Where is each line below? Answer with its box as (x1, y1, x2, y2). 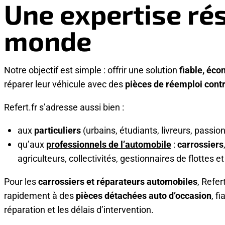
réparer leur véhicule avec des (4, 77, 125, 90)
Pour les (4, 175, 38, 187)
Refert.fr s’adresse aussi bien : (4, 100, 124, 113)
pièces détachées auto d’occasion (76, 189, 211, 201)
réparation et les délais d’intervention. (4, 203, 154, 215)
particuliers (34, 124, 81, 136)
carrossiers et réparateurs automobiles (38, 175, 197, 187)
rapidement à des (4, 189, 76, 201)
